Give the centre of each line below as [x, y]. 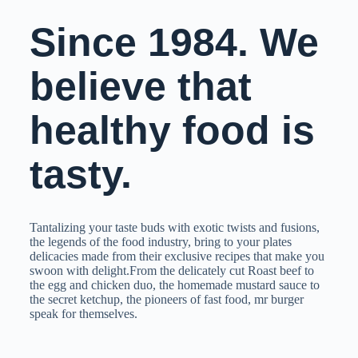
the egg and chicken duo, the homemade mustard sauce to [174, 285]
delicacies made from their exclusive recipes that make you [177, 256]
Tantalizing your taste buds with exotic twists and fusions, [174, 227]
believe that [140, 86]
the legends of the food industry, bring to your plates [160, 242]
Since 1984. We [174, 42]
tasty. [80, 174]
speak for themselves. [83, 314]
